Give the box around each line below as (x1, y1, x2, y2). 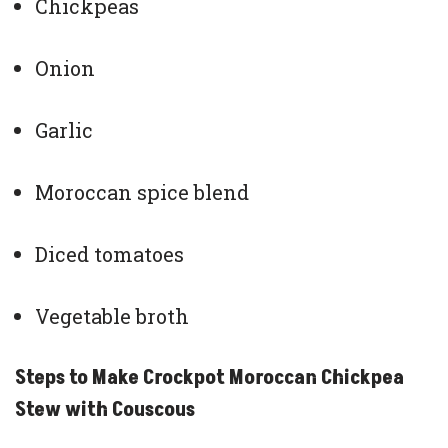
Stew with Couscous (15, 396, 195, 425)
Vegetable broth (35, 303, 189, 330)
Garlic (35, 117, 93, 144)
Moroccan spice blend (35, 179, 249, 206)
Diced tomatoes (35, 241, 184, 268)
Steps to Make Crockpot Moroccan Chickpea (15, 364, 404, 393)
